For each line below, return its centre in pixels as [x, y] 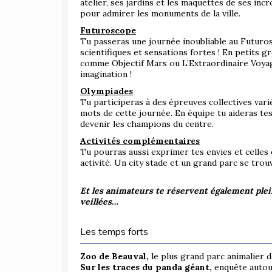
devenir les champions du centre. [147, 124]
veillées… [99, 202]
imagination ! [106, 74]
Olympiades [107, 91]
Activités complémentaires [140, 141]
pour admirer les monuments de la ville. [160, 14]
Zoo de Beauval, [114, 257]
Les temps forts [114, 232]
